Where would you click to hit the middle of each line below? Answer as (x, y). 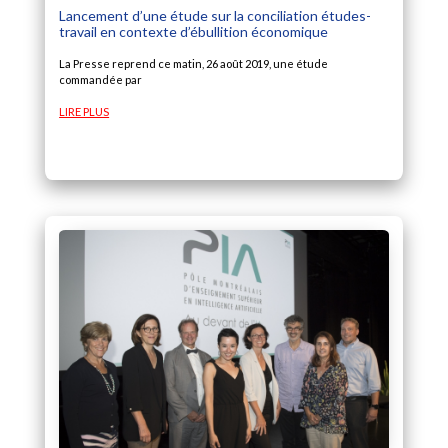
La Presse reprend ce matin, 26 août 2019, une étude (194, 64)
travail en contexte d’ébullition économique (194, 32)
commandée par (101, 80)
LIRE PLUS (84, 112)
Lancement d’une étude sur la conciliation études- (215, 16)
